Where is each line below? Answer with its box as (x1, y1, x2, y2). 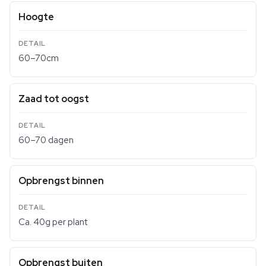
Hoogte (18, 11, 54, 23)
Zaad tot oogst (18, 93, 89, 105)
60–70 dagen (18, 134, 74, 146)
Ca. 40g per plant (18, 216, 87, 228)
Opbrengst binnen (18, 175, 104, 187)
